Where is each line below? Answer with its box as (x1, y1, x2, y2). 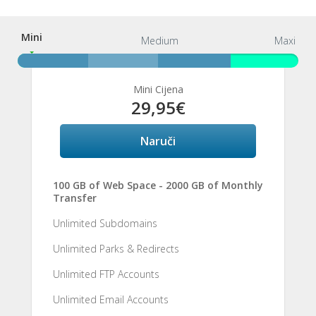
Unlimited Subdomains (53, 217, 157, 230)
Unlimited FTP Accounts (53, 267, 159, 281)
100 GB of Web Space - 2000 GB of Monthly (53, 178, 263, 192)
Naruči (140, 133, 176, 149)
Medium (141, 34, 179, 47)
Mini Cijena (133, 83, 183, 96)
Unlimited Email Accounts (53, 293, 169, 306)
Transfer (53, 191, 97, 205)
